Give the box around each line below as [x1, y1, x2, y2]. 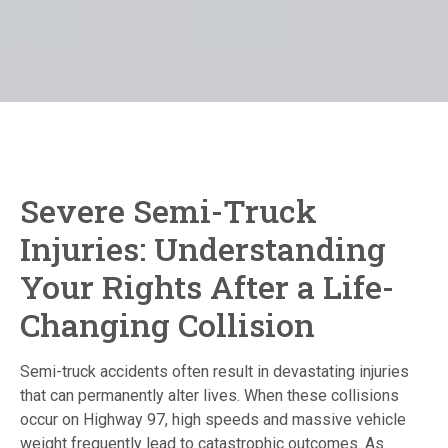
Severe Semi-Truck [20, 188, 317, 232]
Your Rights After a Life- [20, 264, 394, 308]
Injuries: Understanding [20, 226, 386, 270]
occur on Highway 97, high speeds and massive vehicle [20, 409, 406, 429]
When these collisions [240, 385, 399, 405]
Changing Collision [20, 302, 315, 346]
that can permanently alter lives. [20, 385, 240, 405]
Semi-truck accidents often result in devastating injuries [20, 361, 409, 381]
